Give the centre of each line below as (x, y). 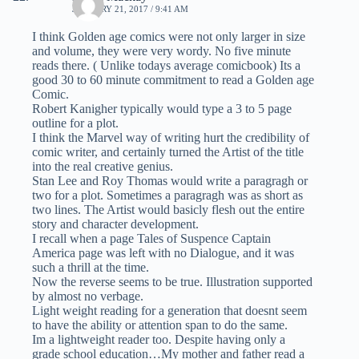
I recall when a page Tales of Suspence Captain (151, 239)
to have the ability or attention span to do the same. (160, 325)
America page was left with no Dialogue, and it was (163, 253)
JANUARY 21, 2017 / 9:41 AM (130, 9)
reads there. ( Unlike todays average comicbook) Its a (166, 66)
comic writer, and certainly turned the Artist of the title (168, 152)
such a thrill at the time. (91, 268)
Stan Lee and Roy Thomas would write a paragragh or (170, 181)
